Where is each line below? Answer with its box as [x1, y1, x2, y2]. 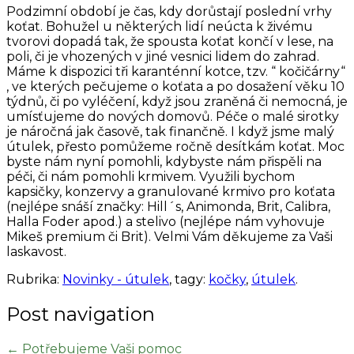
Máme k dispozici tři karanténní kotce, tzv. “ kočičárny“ [6, 64, 345, 80]
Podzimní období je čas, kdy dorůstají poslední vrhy [6, 4, 332, 20]
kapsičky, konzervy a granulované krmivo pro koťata [6, 184, 335, 200]
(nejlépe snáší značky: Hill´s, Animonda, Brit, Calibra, [6, 199, 330, 215]
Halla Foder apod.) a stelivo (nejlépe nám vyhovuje [6, 214, 325, 230]
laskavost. [6, 244, 66, 260]
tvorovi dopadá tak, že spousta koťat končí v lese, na [6, 34, 333, 50]
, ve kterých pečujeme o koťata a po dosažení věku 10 [6, 79, 345, 95]
